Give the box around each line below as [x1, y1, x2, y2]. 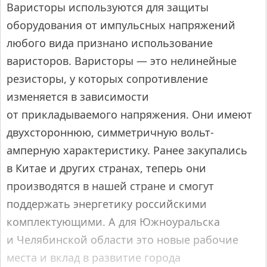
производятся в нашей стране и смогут [7, 179, 214, 194]
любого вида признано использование [7, 36, 213, 51]
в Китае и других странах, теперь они [7, 161, 206, 176]
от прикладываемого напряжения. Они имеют [7, 107, 252, 122]
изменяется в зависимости [7, 89, 149, 104]
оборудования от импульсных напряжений [7, 18, 235, 33]
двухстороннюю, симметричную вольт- [7, 125, 214, 140]
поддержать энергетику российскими [7, 197, 207, 212]
